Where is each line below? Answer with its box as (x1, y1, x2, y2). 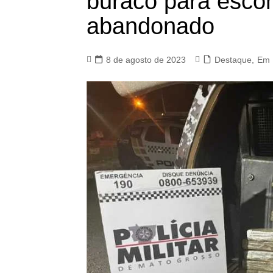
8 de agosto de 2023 (106, 54, 186, 65)
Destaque (214, 54, 252, 65)
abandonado (87, 13, 214, 39)
